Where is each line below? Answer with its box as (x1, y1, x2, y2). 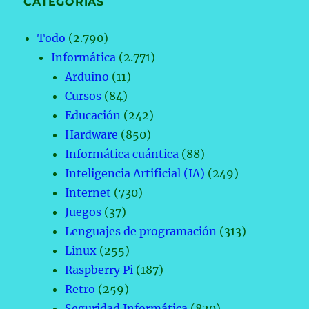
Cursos (65, 89, 102, 103)
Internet (65, 186, 112, 200)
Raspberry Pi (65, 263, 134, 277)
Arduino (65, 70, 110, 84)
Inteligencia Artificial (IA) (65, 166, 206, 181)
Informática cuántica (65, 147, 179, 161)
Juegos (65, 205, 102, 219)
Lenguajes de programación (65, 224, 217, 239)
